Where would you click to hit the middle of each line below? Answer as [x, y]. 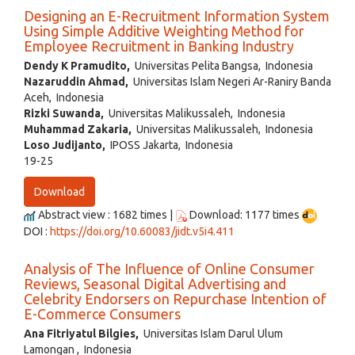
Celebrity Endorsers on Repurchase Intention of [175, 298]
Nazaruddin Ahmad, [76, 81]
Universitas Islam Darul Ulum [211, 333]
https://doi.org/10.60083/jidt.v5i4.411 [142, 231]
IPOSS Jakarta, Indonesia [169, 145]
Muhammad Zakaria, [78, 129]
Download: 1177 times [244, 214]
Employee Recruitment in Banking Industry [159, 46]
